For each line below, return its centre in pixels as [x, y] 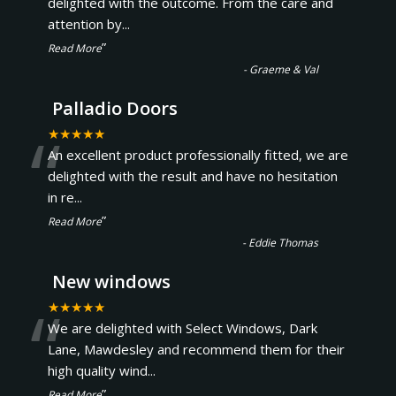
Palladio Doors [114, 108]
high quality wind [97, 370]
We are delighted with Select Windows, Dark [182, 328]
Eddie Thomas [284, 243]
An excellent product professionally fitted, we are [198, 155]
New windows [111, 282]
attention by [84, 24]
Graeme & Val [284, 69]
